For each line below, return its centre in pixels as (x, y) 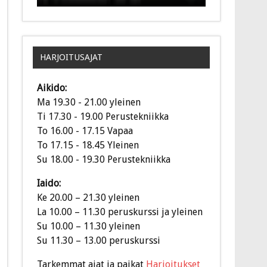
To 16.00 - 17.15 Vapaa (85, 131)
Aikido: (52, 88)
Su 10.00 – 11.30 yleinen (89, 226)
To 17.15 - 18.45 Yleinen (88, 145)
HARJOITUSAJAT (71, 58)
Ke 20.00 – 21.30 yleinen (89, 198)
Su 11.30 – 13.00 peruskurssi (99, 241)
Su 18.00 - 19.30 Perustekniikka (104, 160)
